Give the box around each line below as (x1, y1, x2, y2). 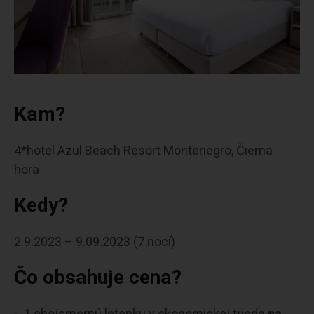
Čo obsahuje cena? (14, 264, 182, 293)
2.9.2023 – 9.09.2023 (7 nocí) (14, 233, 175, 252)
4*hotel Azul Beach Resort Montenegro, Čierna (14, 142, 273, 161)
